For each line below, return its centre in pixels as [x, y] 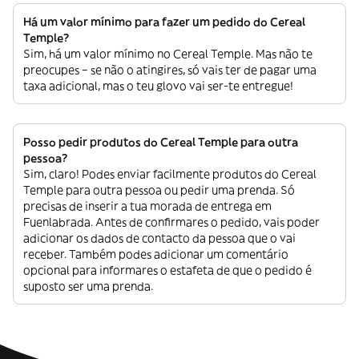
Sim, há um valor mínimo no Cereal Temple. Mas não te [168, 54]
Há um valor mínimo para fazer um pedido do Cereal [164, 22]
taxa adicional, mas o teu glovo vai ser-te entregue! [158, 86]
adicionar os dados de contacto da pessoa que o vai [159, 238]
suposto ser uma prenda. [88, 286]
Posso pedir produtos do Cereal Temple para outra [161, 142]
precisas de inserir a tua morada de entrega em [147, 206]
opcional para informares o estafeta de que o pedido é [167, 270]
